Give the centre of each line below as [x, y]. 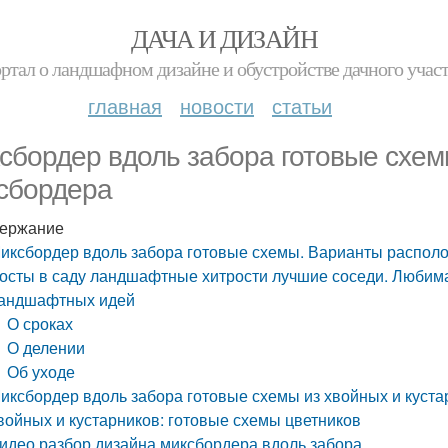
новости [217, 105]
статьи [302, 105]
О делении [46, 347]
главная [125, 105]
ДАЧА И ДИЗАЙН [224, 38]
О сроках [40, 323]
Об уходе [41, 371]
